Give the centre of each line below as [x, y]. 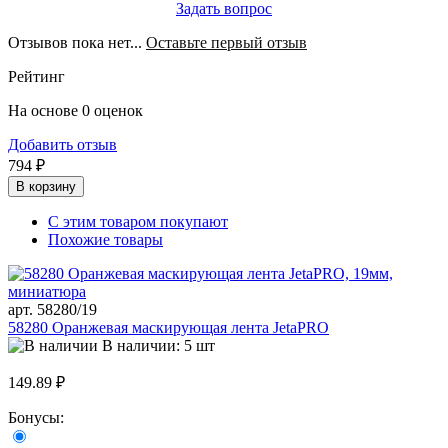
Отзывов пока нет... [77, 43]
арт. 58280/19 [52, 310]
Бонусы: [38, 418]
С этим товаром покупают [138, 222]
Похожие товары [105, 240]
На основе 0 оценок [75, 111]
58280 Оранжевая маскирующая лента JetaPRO [168, 328]
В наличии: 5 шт [158, 346]
